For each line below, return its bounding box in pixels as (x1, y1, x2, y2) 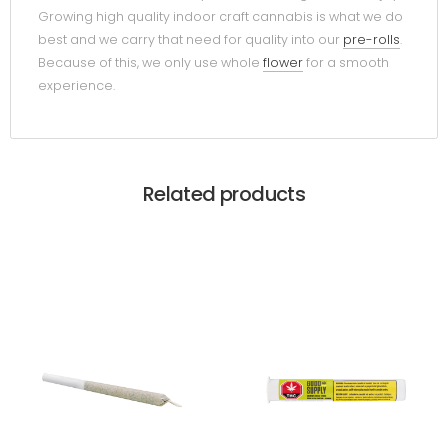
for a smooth (303, 54, 389, 72)
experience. (38, 77, 115, 95)
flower (263, 54, 303, 72)
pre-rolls (343, 31, 400, 49)
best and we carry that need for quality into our (38, 31, 343, 49)
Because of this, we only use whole (38, 54, 263, 72)
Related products (142, 179, 306, 208)
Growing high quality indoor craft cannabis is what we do (38, 8, 403, 26)
